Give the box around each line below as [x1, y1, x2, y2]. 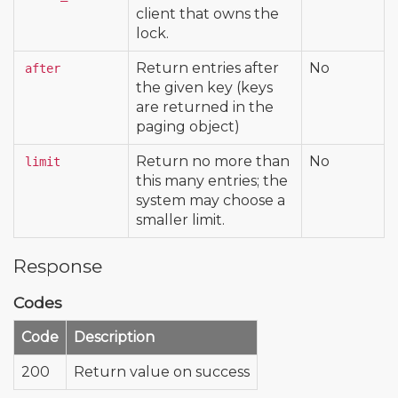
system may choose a [136, 191, 285, 209]
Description [74, 328, 155, 346]
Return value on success [74, 362, 250, 380]
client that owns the [136, 4, 279, 22]
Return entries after [136, 59, 279, 76]
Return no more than [136, 152, 290, 170]
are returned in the [136, 98, 274, 115]
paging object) [136, 117, 240, 135]
